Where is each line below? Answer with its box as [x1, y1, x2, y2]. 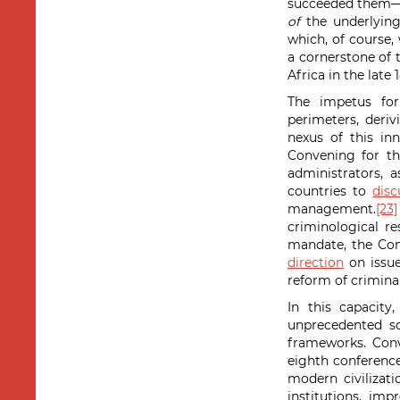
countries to [287, 183, 373, 199]
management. [287, 201, 376, 217]
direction [287, 254, 344, 271]
